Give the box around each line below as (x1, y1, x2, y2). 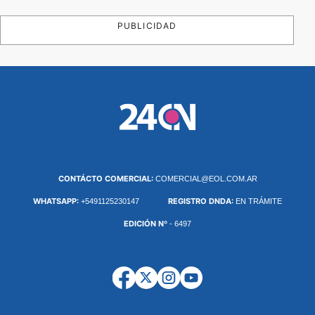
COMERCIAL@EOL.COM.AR (155, 174, 257, 183)
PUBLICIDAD (117, 20, 176, 31)
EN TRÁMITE (236, 196, 283, 205)
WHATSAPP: (32, 195, 81, 206)
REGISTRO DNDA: (168, 195, 236, 206)
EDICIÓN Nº (124, 218, 167, 229)
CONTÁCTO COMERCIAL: (58, 173, 155, 184)
